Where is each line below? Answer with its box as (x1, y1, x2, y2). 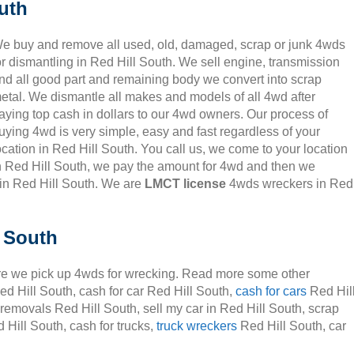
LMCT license (145, 177, 226, 190)
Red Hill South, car (237, 319, 346, 333)
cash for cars (235, 284, 307, 298)
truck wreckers (156, 319, 237, 333)
